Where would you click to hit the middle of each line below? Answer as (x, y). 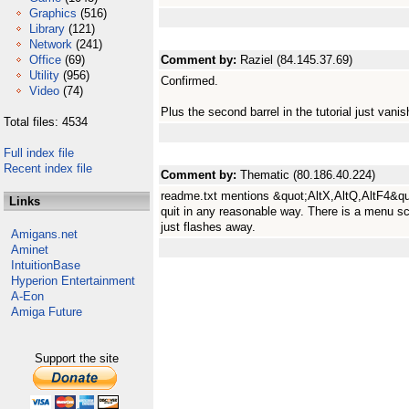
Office (45, 60)
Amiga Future (47, 312)
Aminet (30, 250)
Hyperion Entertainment (73, 281)
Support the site (77, 358)
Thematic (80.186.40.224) (308, 175)
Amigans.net (44, 234)
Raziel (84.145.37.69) (296, 60)
